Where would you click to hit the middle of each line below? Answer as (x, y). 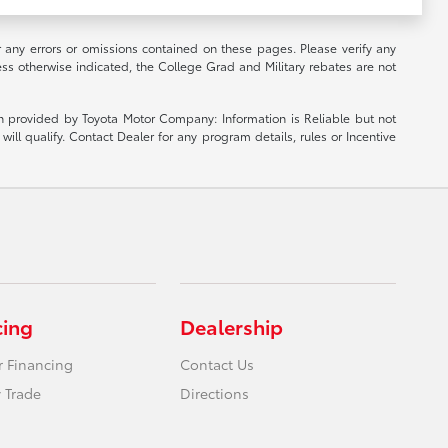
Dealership (232, 326)
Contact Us (217, 364)
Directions (215, 393)
